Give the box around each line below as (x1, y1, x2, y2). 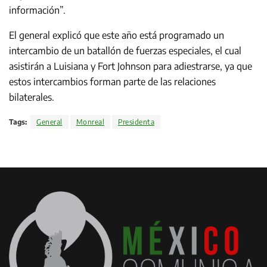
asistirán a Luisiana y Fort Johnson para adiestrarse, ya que (9, 60, 252, 72)
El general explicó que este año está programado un (9, 29, 224, 41)
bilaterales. (9, 91, 54, 103)
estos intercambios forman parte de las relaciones (9, 75, 216, 88)
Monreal (76, 117, 104, 126)
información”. (9, 4, 66, 16)
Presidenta (118, 117, 154, 126)
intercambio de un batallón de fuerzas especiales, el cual (9, 44, 241, 57)
